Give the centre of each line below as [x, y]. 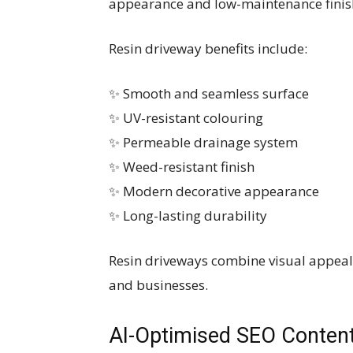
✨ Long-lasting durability [188, 216]
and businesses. [158, 285]
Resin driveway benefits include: [208, 48]
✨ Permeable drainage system [203, 142]
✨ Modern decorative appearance [214, 191]
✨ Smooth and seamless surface [209, 93]
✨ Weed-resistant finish [182, 167]
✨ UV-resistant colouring [186, 118]
